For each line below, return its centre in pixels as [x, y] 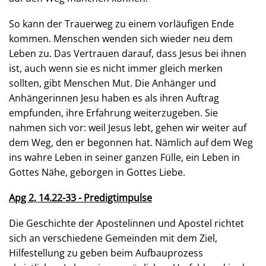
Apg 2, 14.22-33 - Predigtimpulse [80, 198]
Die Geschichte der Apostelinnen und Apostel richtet [126, 223]
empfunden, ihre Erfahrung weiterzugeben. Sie [113, 113]
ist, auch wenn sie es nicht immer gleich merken [116, 68]
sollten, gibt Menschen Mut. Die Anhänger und [113, 83]
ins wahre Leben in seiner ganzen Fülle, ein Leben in [124, 157]
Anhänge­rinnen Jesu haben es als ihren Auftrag [114, 98]
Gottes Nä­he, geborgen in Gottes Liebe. [97, 172]
